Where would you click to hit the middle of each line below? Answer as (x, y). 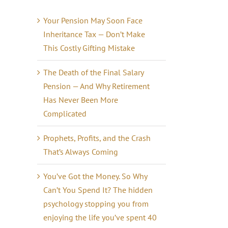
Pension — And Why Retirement (96, 86)
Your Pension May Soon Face (93, 20)
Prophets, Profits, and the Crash (97, 138)
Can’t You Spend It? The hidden (98, 190)
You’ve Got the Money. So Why (95, 176)
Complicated (65, 113)
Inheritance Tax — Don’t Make (94, 34)
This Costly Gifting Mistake (89, 48)
